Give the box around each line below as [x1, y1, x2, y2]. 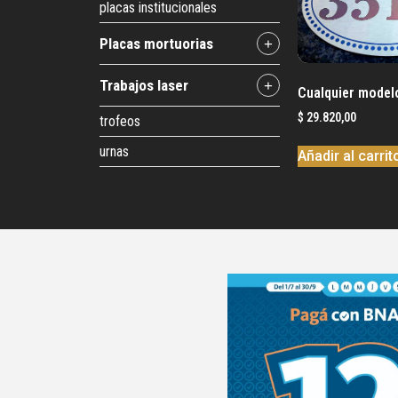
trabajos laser [107, 76, 188, 94]
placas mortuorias [108, 34, 213, 52]
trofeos [99, 113, 140, 131]
